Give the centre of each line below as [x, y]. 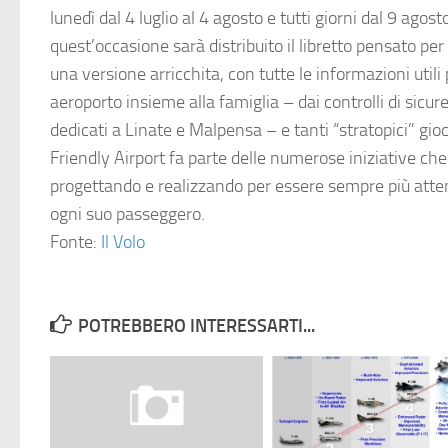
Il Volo [123, 242]
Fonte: [75, 242]
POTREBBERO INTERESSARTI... [196, 326]
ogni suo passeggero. [127, 214]
